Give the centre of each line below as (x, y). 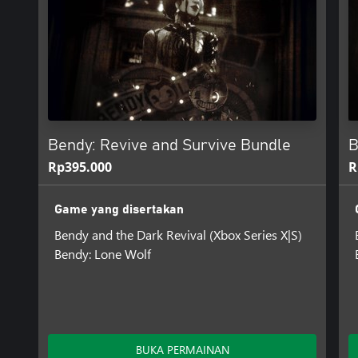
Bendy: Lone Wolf (102, 253)
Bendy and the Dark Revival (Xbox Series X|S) (178, 234)
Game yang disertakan (119, 209)
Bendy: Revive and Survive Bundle (169, 145)
